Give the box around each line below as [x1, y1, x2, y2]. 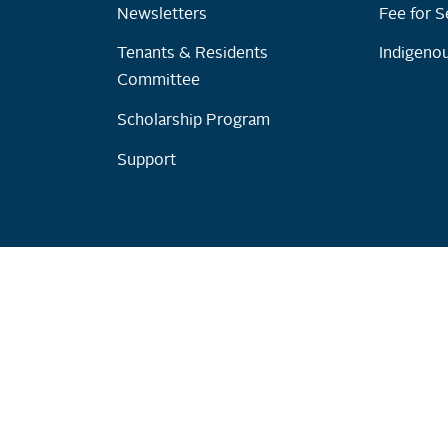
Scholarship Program [116, 113, 270, 130]
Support [116, 153, 176, 170]
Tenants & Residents [116, 46, 268, 63]
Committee [116, 73, 200, 90]
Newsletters [116, 6, 207, 23]
